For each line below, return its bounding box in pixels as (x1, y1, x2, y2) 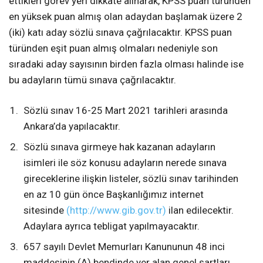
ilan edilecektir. (166, 204, 234, 217)
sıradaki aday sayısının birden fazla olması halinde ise (9, 58, 244, 70)
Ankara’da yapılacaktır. (23, 120, 120, 133)
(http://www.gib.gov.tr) (66, 204, 166, 217)
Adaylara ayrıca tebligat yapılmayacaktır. (23, 220, 200, 232)
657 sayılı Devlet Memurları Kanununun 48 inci (23, 241, 225, 253)
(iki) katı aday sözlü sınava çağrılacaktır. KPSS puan (9, 26, 232, 39)
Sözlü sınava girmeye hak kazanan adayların (23, 141, 215, 153)
